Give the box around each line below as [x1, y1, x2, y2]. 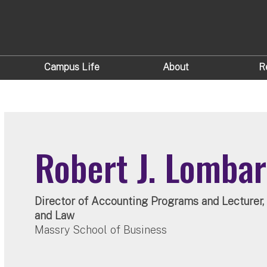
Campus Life [44, 61, 100, 73]
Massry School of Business [35, 223, 167, 236]
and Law [35, 209, 75, 222]
